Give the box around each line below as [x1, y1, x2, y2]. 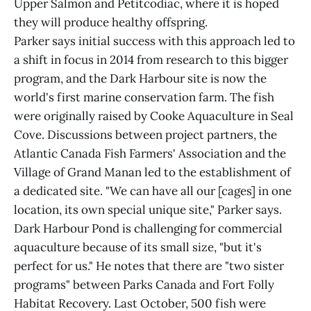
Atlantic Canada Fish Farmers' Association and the [14, 146, 286, 161]
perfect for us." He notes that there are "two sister [14, 258, 284, 274]
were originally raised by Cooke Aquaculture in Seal [14, 108, 294, 124]
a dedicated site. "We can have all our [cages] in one [14, 183, 292, 199]
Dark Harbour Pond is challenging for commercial [14, 221, 283, 236]
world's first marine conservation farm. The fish [14, 90, 274, 105]
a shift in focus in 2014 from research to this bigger [14, 52, 288, 67]
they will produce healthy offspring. [14, 15, 208, 30]
